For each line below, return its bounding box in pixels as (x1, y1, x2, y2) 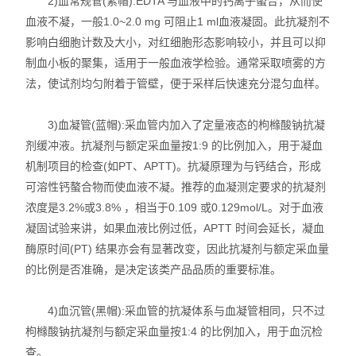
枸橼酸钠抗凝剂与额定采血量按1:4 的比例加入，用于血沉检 (25, 325, 323, 338)
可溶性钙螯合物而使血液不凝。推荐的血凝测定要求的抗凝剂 (25, 180, 327, 193)
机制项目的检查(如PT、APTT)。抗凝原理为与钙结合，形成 (25, 160, 322, 172)
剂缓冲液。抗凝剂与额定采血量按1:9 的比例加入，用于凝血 (25, 139, 323, 152)
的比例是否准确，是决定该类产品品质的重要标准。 (25, 263, 282, 276)
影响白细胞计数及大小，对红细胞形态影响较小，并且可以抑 (25, 36, 327, 48)
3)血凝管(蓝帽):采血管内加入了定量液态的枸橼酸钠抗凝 (25, 118, 326, 131)
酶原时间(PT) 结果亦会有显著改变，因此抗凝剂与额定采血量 (25, 242, 330, 255)
